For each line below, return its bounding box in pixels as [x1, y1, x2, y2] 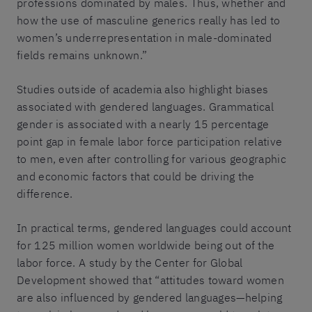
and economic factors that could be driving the [17, 169, 255, 183]
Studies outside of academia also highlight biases [17, 81, 269, 96]
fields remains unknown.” [17, 47, 148, 62]
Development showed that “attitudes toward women [17, 272, 285, 287]
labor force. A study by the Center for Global [17, 255, 243, 270]
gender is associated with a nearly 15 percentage [17, 116, 270, 131]
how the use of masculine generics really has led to [17, 13, 281, 27]
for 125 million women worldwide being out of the [17, 237, 275, 252]
